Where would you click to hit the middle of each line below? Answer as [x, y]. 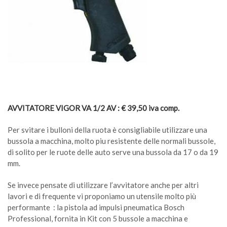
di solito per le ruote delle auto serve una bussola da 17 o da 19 [113, 152]
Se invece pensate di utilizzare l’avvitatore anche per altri [103, 185]
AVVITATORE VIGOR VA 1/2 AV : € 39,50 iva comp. [93, 108]
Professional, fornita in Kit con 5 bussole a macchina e [98, 218]
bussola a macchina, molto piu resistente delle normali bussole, [111, 141]
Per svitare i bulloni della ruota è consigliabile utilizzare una [107, 130]
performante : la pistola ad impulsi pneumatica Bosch [96, 207]
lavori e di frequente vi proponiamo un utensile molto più [102, 196]
